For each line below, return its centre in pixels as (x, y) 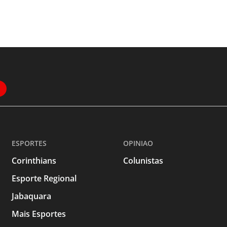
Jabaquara (32, 196)
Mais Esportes (39, 214)
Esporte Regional (44, 179)
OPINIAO (138, 143)
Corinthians (34, 161)
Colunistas (143, 161)
